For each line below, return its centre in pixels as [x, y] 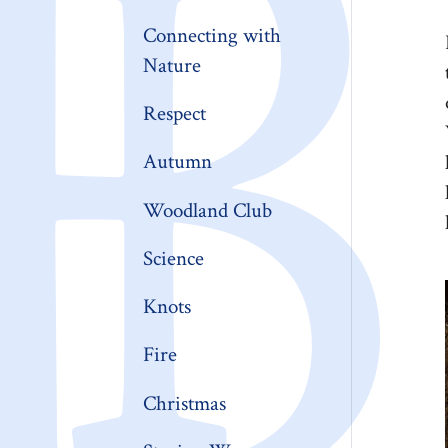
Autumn [178, 162]
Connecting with [212, 35]
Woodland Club [208, 210]
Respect [175, 114]
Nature [172, 65]
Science [174, 258]
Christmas [185, 403]
